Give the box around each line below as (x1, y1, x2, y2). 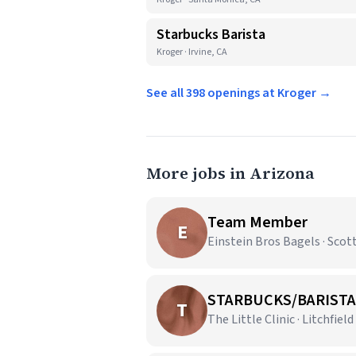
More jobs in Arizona (146, 162, 315, 184)
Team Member (207, 211, 308, 234)
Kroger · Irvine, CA (157, 45, 227, 59)
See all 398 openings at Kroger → (146, 84, 331, 102)
